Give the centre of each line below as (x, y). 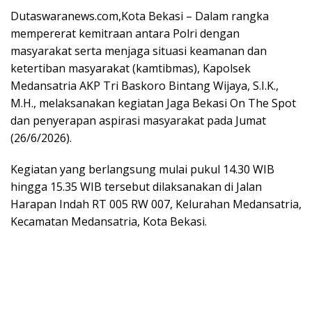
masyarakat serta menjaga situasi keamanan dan (139, 51)
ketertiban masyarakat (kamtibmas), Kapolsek (131, 69)
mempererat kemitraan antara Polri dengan (125, 34)
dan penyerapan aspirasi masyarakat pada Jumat (138, 121)
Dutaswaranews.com (64, 16)
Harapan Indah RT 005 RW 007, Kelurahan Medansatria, (156, 204)
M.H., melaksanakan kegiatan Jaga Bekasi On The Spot (153, 103)
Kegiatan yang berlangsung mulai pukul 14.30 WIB (142, 170)
